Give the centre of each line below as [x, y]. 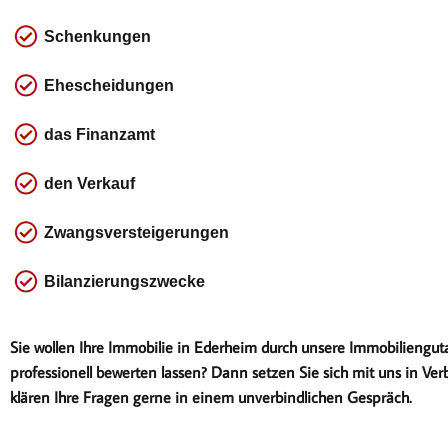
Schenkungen [97, 36]
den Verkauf [89, 183]
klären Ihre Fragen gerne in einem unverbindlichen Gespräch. [211, 397]
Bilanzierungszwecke [124, 281]
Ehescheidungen [109, 85]
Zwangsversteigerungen [136, 232]
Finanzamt [115, 134]
